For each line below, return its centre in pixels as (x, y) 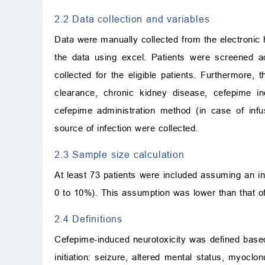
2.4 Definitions (88, 219)
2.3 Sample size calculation (119, 155)
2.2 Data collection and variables (132, 19)
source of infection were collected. (126, 128)
